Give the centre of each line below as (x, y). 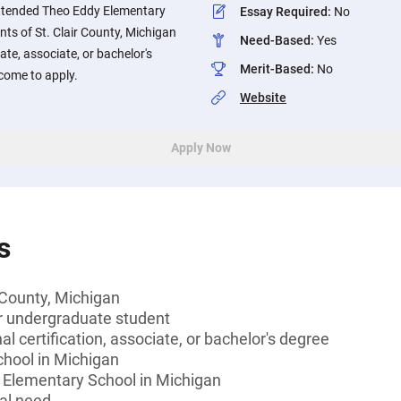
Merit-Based (275, 69)
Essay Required (284, 12)
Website (263, 98)
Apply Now (200, 148)
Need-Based (275, 40)
